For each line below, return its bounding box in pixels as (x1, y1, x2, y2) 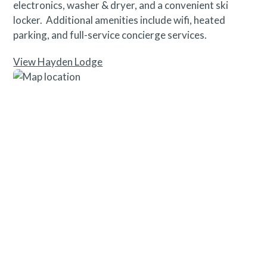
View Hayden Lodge (13, 55, 103, 68)
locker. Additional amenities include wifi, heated (13, 13, 226, 26)
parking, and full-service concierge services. (13, 28, 207, 41)
